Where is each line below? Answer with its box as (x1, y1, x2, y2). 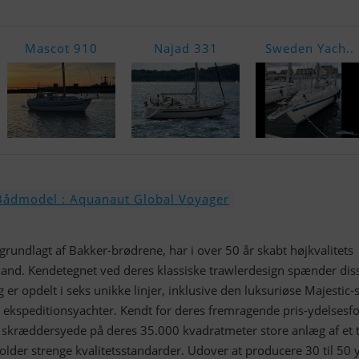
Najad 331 (153, 40, 218, 56)
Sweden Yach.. (265, 40, 354, 56)
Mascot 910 (25, 40, 98, 56)
